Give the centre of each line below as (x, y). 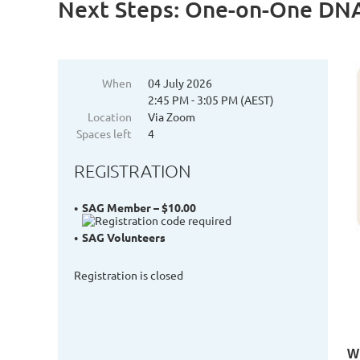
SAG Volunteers (124, 237)
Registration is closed (129, 275)
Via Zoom (172, 117)
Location (110, 117)
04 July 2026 (180, 83)
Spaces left (104, 133)
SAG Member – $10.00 (139, 208)
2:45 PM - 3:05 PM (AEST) (211, 100)
